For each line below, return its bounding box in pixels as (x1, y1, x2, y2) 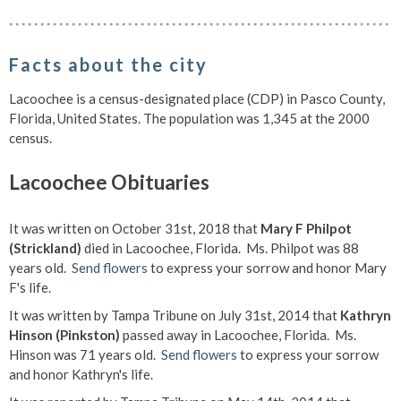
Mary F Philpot (260, 220, 352, 236)
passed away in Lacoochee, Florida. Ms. (120, 327, 356, 343)
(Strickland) (9, 240, 81, 256)
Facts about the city (9, 54, 208, 75)
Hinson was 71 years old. (9, 346, 161, 363)
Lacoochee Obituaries (9, 170, 209, 194)
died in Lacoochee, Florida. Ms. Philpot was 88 (81, 240, 359, 256)
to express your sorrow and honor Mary (148, 260, 387, 276)
